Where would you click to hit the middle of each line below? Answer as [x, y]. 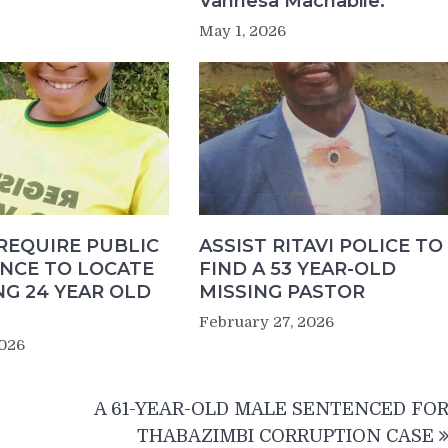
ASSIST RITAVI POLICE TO [320, 246]
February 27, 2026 [266, 322]
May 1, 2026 [242, 31]
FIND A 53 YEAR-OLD [297, 269]
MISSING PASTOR [281, 292]
